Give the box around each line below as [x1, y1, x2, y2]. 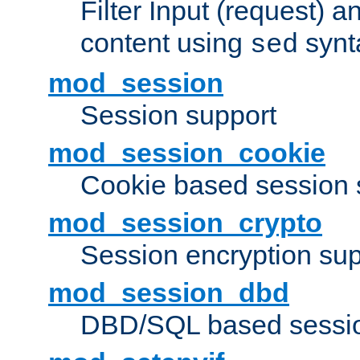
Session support [80, 100, 276, 131]
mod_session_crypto [48, 207, 322, 239]
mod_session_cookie [48, 137, 325, 169]
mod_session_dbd [48, 277, 289, 309]
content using [80, 27, 250, 59]
